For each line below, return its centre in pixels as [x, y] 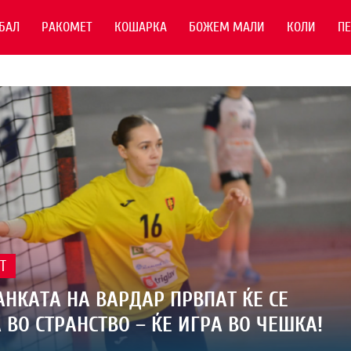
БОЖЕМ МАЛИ [227, 27]
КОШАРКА [141, 27]
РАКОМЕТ [67, 27]
